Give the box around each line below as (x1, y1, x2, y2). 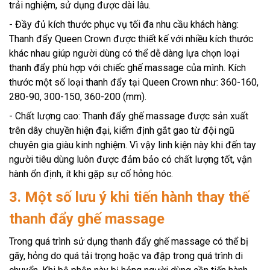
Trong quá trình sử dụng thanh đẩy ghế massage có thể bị (9, 235, 248, 247)
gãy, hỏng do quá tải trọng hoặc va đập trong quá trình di (9, 250, 243, 262)
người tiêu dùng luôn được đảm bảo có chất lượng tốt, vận (9, 153, 252, 165)
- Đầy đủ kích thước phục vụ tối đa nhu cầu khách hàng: (9, 18, 239, 30)
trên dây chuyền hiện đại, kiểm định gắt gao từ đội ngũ (9, 124, 234, 136)
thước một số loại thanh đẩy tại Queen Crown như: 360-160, (9, 76, 259, 88)
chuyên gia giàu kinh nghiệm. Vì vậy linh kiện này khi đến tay (9, 139, 256, 151)
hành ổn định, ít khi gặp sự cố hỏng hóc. (9, 168, 173, 180)
